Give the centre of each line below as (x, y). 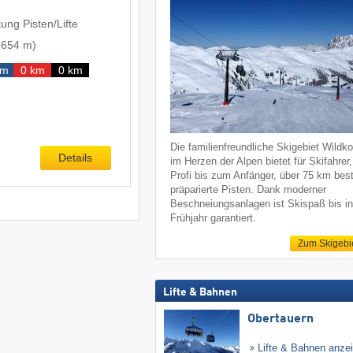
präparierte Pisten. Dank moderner (249, 189)
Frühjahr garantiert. (214, 217)
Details (76, 158)
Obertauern (280, 319)
